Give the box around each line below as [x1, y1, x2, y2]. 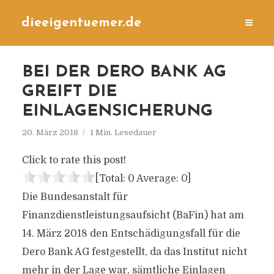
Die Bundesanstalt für [21, 191, 128, 202]
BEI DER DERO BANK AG [21, 64, 226, 81]
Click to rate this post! [21, 155, 126, 166]
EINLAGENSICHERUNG [21, 103, 213, 120]
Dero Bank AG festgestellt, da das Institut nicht [21, 246, 247, 257]
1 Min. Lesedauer [89, 128, 157, 137]
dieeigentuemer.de [21, 17, 141, 29]
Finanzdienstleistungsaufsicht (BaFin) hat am [21, 210, 244, 221]
